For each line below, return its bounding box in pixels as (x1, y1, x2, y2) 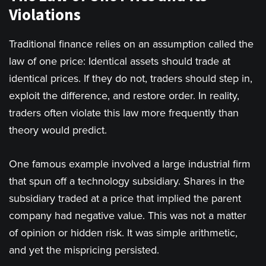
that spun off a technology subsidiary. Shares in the (9, 175, 245, 188)
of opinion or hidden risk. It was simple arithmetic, (9, 226, 237, 240)
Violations (9, 4, 81, 25)
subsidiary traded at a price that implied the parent (9, 192, 241, 205)
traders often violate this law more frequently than (9, 106, 239, 120)
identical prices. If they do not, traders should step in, (9, 72, 252, 85)
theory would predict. (9, 123, 107, 137)
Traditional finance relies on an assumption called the (9, 37, 254, 51)
